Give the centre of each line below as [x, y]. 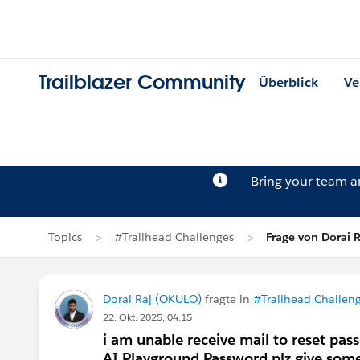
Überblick [288, 83]
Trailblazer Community [142, 83]
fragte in [227, 299]
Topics [65, 237]
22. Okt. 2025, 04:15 [147, 317]
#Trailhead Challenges [174, 237]
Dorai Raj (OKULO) [152, 299]
